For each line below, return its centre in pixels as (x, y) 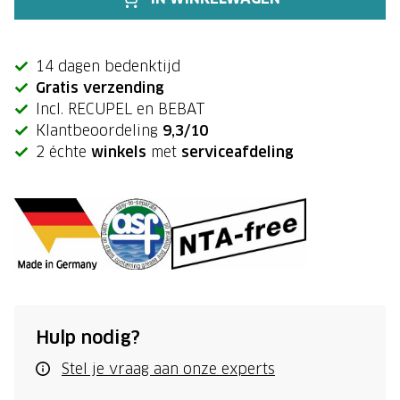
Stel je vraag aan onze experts (168, 369)
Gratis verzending (100, 88)
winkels (119, 152)
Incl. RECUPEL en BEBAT (121, 109)
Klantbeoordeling (99, 131)
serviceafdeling (237, 152)
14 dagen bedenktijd (108, 67)
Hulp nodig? (88, 338)
